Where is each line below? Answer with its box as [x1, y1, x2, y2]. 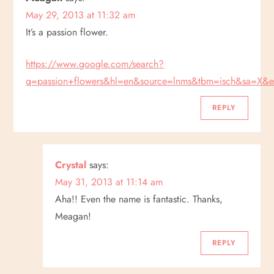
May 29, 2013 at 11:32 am [26, 8, 136, 22]
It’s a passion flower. [26, 25, 109, 39]
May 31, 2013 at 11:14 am [55, 175, 163, 189]
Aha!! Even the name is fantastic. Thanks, [55, 192, 223, 206]
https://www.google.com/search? [26, 57, 165, 71]
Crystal [55, 158, 87, 172]
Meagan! [55, 209, 92, 223]
